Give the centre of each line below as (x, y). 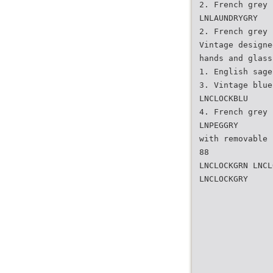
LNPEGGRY (219, 125)
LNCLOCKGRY (224, 179)
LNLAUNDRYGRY (229, 18)
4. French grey (233, 112)
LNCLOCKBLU (224, 98)
